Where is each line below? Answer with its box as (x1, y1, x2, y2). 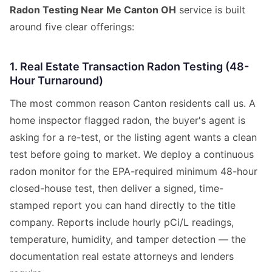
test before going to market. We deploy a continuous (10, 148, 254, 160)
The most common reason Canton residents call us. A (10, 97, 256, 109)
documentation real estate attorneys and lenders (10, 250, 234, 262)
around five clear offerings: (10, 20, 134, 33)
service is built (176, 3, 245, 16)
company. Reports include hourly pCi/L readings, (10, 216, 234, 228)
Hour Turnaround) (10, 73, 103, 87)
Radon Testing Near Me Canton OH (10, 3, 176, 16)
